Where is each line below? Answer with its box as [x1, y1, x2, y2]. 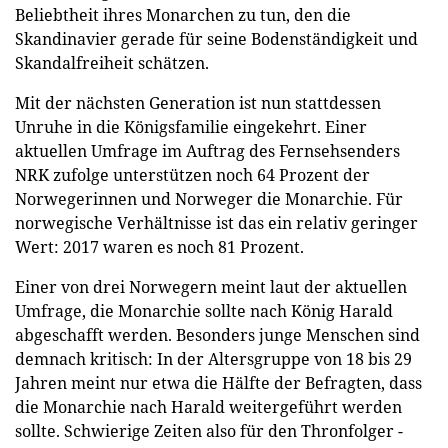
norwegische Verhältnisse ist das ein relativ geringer [15, 211, 418, 234]
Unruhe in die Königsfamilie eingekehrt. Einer [15, 115, 367, 138]
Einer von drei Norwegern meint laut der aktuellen [15, 275, 407, 298]
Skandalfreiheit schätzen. [15, 51, 209, 74]
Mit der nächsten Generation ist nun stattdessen [15, 91, 381, 114]
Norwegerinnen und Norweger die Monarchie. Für [15, 187, 403, 210]
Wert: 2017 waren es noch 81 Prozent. [15, 235, 308, 258]
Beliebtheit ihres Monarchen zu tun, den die [15, 3, 351, 26]
